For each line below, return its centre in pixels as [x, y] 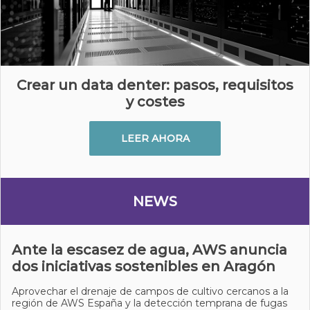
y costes [155, 102]
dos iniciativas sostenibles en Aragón [144, 266]
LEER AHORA [155, 138]
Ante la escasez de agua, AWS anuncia [149, 250]
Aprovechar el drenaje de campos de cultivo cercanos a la [150, 291]
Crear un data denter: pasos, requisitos [155, 85]
